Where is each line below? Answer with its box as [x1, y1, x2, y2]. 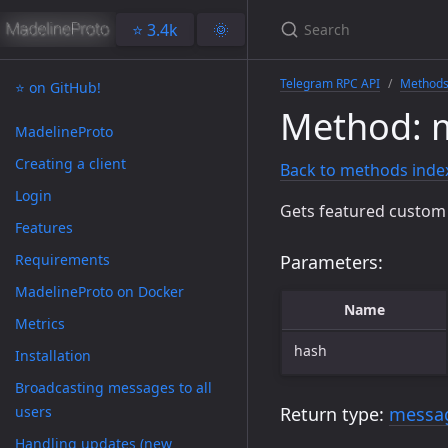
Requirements [15, 250, 110, 269]
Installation [15, 346, 91, 365]
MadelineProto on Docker [15, 282, 184, 301]
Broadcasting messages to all [15, 378, 212, 397]
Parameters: [280, 250, 383, 274]
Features [15, 218, 73, 237]
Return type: [280, 402, 389, 426]
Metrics [15, 314, 65, 333]
